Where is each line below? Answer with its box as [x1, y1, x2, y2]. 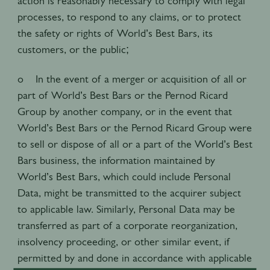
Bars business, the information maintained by [17, 154, 215, 166]
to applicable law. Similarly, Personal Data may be [17, 202, 235, 215]
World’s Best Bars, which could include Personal [17, 170, 231, 183]
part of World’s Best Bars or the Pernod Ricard [17, 89, 228, 101]
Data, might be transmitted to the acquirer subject [17, 186, 241, 199]
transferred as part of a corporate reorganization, [17, 219, 237, 231]
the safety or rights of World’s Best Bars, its [17, 27, 213, 39]
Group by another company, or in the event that [17, 105, 232, 118]
